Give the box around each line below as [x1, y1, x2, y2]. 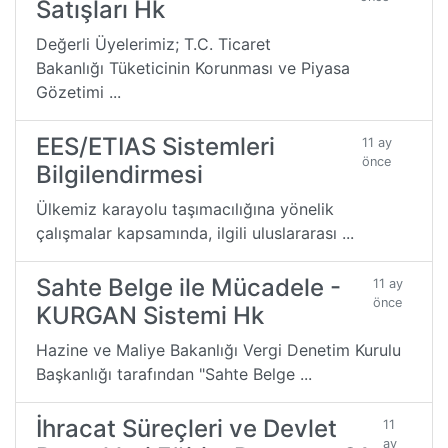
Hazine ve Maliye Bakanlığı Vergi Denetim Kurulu [36, 339, 401, 360]
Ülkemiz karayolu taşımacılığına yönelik [36, 198, 334, 219]
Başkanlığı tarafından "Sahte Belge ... [36, 363, 312, 384]
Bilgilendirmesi [36, 159, 203, 189]
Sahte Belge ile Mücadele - [36, 272, 341, 302]
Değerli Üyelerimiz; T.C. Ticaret [36, 33, 271, 54]
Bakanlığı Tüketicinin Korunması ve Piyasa [36, 57, 350, 78]
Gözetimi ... [36, 81, 121, 102]
